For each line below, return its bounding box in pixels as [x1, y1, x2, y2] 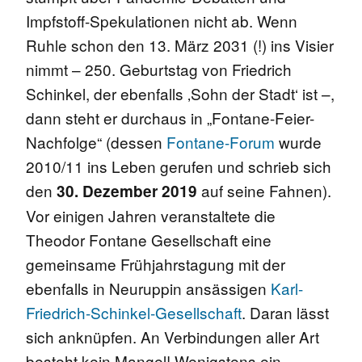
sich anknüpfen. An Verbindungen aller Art [26, 325, 319, 347]
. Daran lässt [242, 301, 329, 323]
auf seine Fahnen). [197, 179, 331, 201]
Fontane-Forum [166, 130, 275, 153]
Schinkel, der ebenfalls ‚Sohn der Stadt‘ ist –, [26, 82, 335, 104]
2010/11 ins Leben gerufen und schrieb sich [26, 154, 331, 177]
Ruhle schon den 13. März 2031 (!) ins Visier [26, 33, 334, 56]
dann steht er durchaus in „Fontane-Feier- [26, 106, 314, 128]
